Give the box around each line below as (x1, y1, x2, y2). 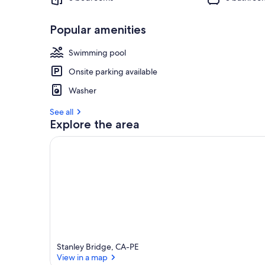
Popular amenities (50, 22, 146, 37)
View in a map (57, 252, 108, 263)
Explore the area (50, 117, 140, 131)
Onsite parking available (69, 66, 157, 77)
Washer (69, 85, 96, 96)
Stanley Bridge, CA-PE (57, 241, 139, 253)
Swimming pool (69, 47, 126, 58)
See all (50, 106, 73, 117)
